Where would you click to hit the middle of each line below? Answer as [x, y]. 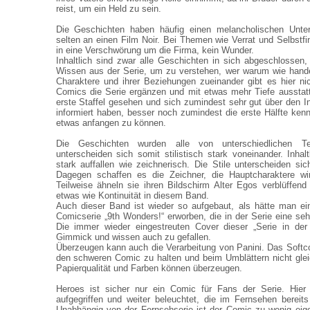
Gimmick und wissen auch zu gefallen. [133, 237]
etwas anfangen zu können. [111, 123]
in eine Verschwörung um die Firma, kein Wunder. [155, 50]
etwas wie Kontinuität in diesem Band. [132, 195]
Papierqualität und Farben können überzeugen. [149, 268]
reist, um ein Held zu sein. [108, 9]
